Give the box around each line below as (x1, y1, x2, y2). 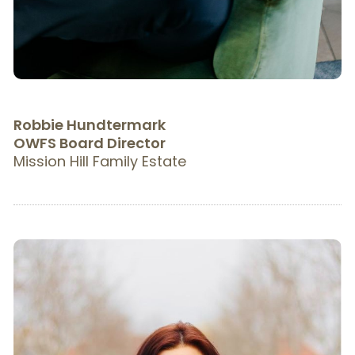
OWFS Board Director (13, 132, 166, 153)
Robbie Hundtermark (13, 114, 166, 135)
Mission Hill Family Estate (13, 151, 186, 171)
